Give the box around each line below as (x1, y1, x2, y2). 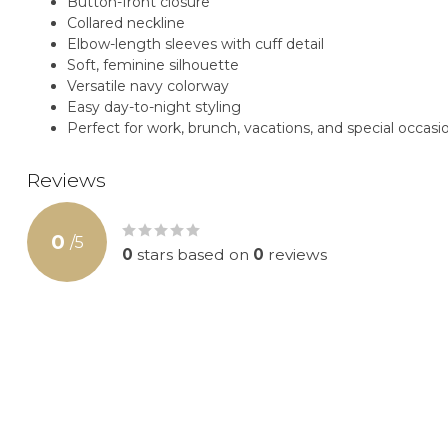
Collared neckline (67, 14, 185, 33)
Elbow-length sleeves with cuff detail (67, 35, 324, 54)
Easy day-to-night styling (67, 98, 241, 117)
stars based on (133, 245, 253, 265)
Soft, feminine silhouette (67, 56, 239, 75)
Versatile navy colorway (67, 77, 229, 96)
